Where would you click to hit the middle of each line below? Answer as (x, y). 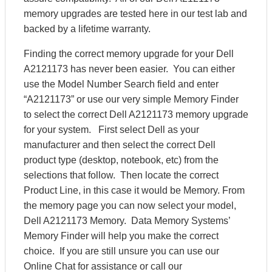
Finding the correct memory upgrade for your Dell (129, 54)
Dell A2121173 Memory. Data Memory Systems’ (127, 221)
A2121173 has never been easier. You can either (129, 69)
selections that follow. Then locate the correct (121, 175)
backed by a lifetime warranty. (88, 29)
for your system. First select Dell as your (111, 130)
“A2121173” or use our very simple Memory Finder (131, 99)
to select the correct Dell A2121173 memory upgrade (136, 114)
